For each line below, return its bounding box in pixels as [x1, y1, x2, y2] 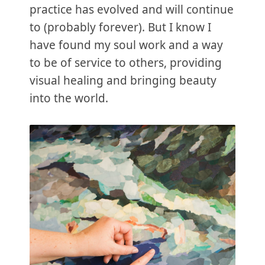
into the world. [30, 90, 108, 106]
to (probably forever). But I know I [30, 19, 211, 35]
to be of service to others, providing [30, 54, 222, 70]
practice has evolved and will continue [30, 1, 234, 17]
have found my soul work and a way [30, 37, 223, 53]
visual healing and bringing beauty [30, 72, 216, 88]
